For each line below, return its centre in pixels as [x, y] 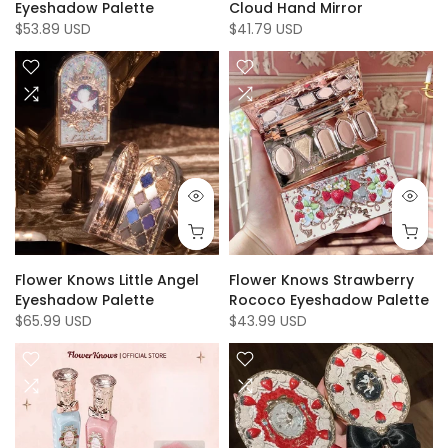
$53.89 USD [53, 29]
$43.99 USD [268, 321]
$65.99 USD [53, 321]
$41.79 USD [266, 29]
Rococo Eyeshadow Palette [329, 300]
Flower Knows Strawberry [321, 280]
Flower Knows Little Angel [107, 280]
